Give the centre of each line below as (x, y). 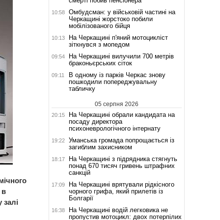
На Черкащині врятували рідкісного (121, 184)
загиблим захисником (101, 147)
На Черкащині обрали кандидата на (122, 114)
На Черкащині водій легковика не (118, 210)
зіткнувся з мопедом (99, 44)
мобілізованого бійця (99, 26)
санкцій (79, 172)
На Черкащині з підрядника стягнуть (123, 159)
